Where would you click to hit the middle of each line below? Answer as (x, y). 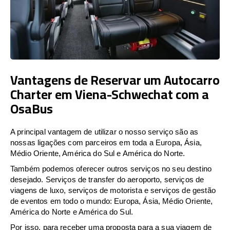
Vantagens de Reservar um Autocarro (115, 80)
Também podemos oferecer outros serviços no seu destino (111, 168)
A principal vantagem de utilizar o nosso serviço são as (104, 131)
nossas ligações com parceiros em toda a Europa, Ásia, (106, 142)
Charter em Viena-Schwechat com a (110, 94)
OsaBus (32, 108)
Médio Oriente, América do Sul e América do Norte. (98, 153)
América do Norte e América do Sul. (72, 212)
